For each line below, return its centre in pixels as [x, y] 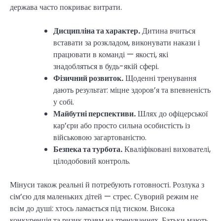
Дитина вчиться [168, 31]
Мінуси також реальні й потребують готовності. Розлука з [107, 184]
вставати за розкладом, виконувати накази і [127, 42]
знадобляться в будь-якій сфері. [106, 66]
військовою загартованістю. [100, 137]
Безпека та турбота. [88, 149]
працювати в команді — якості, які [111, 54]
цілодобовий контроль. [92, 161]
